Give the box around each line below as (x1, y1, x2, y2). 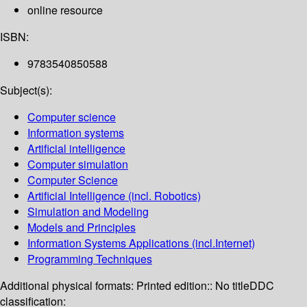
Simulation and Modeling (27, 204, 149, 220)
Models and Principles (27, 219, 136, 236)
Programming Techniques (27, 251, 152, 267)
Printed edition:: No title (136, 278, 249, 294)
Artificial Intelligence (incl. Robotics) (27, 188, 201, 204)
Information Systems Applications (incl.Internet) (27, 235, 255, 251)
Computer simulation (27, 156, 128, 173)
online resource (27, 2, 103, 19)
